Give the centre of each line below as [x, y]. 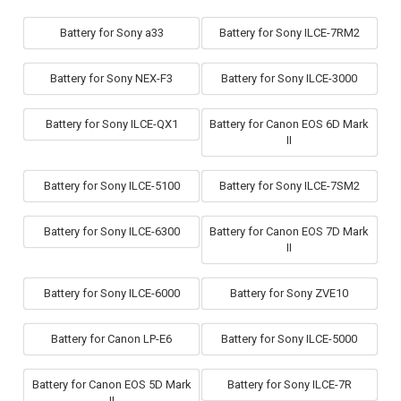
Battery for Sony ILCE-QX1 [111, 124]
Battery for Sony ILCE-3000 [290, 79]
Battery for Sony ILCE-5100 [111, 186]
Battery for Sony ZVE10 [290, 294]
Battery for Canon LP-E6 [112, 339]
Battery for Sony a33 [111, 33]
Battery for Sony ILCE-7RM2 [289, 33]
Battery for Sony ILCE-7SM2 [289, 186]
